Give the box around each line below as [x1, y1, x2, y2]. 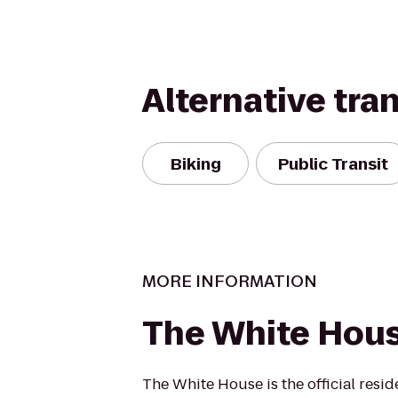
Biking [170, 152, 221, 175]
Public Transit [278, 152, 388, 175]
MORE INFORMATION [142, 270, 317, 292]
